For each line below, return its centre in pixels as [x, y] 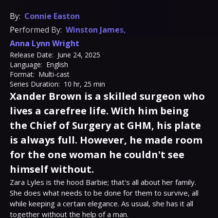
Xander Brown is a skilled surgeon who [107, 96]
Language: [26, 64]
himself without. [52, 169]
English [57, 64]
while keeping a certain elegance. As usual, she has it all [101, 203]
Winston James [95, 30]
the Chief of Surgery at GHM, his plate [105, 125]
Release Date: [32, 55]
